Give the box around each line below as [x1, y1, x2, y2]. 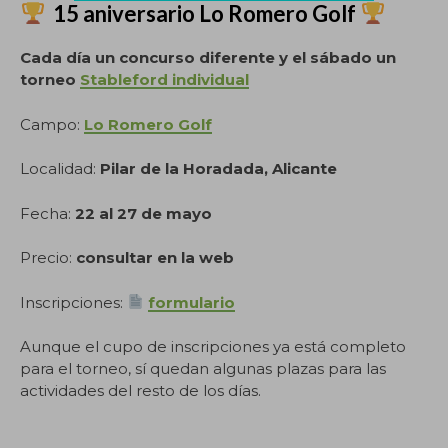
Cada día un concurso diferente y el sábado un [20, 48, 396, 67]
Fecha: [20, 203, 75, 223]
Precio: [20, 248, 76, 267]
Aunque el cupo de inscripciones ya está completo [20, 337, 406, 356]
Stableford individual [80, 70, 249, 89]
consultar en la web [76, 248, 234, 267]
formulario [148, 292, 236, 312]
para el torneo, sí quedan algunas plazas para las [20, 359, 386, 378]
